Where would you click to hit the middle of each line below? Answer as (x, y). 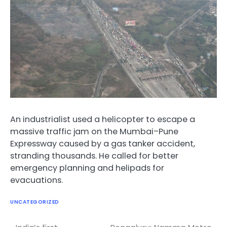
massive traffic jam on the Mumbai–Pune (94, 132)
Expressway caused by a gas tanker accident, (103, 144)
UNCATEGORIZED (35, 202)
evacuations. (36, 180)
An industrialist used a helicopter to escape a (103, 120)
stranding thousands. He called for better (94, 156)
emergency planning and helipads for (87, 168)
